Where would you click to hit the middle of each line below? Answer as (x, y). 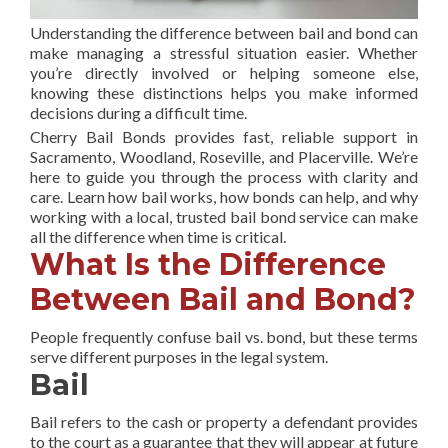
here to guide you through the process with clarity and (224, 176)
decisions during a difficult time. (138, 112)
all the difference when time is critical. (158, 236)
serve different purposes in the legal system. (179, 356)
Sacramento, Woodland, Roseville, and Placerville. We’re (224, 156)
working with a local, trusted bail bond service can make (224, 216)
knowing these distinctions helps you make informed (224, 92)
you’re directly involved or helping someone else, (224, 72)
